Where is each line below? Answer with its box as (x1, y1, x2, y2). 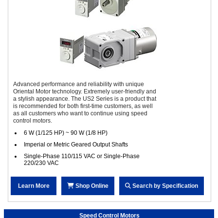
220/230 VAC (24, 159, 59, 166)
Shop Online (74, 182, 109, 189)
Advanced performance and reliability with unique (13, 80, 144, 88)
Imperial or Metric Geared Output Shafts (24, 141, 128, 148)
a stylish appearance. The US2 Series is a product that (13, 95, 156, 102)
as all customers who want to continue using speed (13, 109, 147, 117)
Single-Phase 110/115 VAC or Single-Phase (24, 152, 140, 160)
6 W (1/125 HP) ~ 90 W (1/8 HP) (24, 129, 108, 136)
